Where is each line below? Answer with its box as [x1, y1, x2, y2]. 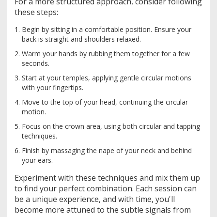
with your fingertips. [22, 82, 83, 92]
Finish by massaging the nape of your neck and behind [22, 145, 192, 155]
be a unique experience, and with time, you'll [15, 193, 175, 204]
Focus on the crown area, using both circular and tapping [22, 121, 200, 131]
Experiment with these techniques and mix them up [15, 172, 200, 183]
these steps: [15, 6, 58, 17]
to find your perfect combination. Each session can [15, 183, 197, 194]
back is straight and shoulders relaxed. [22, 34, 141, 44]
